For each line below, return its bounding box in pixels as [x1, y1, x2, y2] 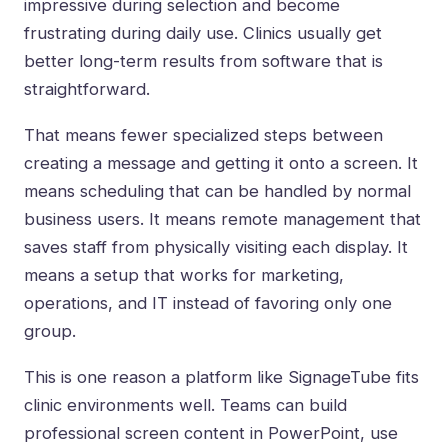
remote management [221, 209, 385, 230]
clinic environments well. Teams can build [24, 395, 347, 416]
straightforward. [24, 79, 150, 100]
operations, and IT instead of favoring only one [24, 293, 392, 314]
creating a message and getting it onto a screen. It [24, 153, 418, 174]
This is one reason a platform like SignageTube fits [24, 367, 419, 388]
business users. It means [24, 209, 221, 230]
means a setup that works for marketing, [24, 265, 344, 286]
